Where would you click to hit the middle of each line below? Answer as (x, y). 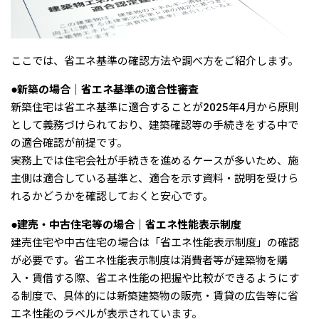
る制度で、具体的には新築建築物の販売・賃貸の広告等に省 (155, 297)
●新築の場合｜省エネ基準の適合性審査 (105, 90)
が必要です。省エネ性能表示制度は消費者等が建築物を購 (149, 261)
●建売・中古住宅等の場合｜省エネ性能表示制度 (126, 225)
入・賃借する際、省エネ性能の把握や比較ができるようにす (155, 279)
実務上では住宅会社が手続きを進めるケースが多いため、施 (155, 161)
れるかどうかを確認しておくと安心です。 (112, 197)
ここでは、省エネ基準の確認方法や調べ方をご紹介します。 (155, 62)
